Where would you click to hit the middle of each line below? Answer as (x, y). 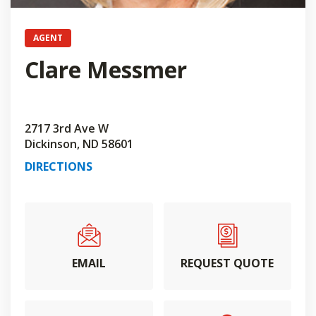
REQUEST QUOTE (227, 263)
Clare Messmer (106, 69)
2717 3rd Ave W (67, 128)
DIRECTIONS (59, 166)
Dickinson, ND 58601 (79, 144)
